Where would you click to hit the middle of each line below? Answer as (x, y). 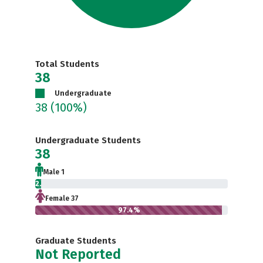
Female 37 (62, 198)
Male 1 (54, 172)
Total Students (67, 64)
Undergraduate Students (88, 140)
